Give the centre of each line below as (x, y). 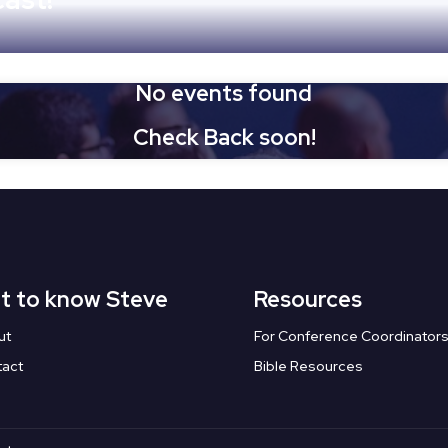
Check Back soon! (224, 138)
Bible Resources (308, 366)
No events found (224, 94)
